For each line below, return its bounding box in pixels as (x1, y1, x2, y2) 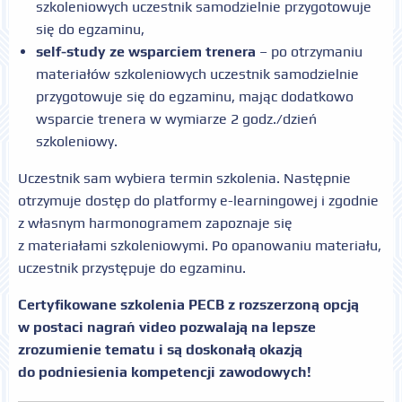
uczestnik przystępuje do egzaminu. (18, 258, 246, 276)
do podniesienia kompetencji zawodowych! (18, 363, 311, 380)
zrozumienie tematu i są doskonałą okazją (18, 340, 302, 358)
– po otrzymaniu (256, 42, 363, 60)
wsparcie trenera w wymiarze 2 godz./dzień (36, 109, 317, 127)
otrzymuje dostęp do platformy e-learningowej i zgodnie (18, 191, 379, 209)
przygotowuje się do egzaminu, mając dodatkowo (36, 87, 354, 105)
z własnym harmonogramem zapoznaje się (18, 214, 293, 232)
